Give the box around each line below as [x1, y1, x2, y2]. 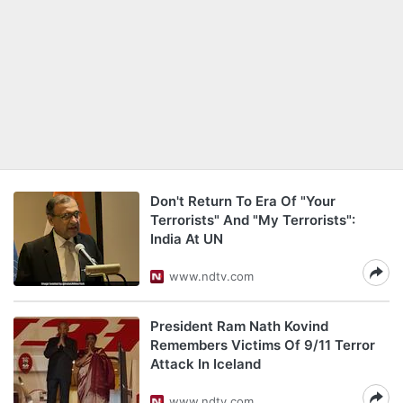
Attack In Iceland [150, 355, 261, 372]
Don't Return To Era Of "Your [150, 193, 336, 210]
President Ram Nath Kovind [150, 318, 328, 335]
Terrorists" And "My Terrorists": [150, 211, 355, 228]
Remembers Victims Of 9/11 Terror [150, 336, 375, 354]
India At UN [150, 230, 223, 247]
